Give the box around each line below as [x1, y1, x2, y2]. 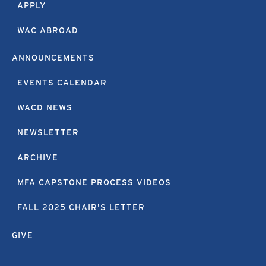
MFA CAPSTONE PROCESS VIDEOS [17, 178, 171, 188]
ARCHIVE [17, 153, 58, 163]
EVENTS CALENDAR [17, 78, 107, 88]
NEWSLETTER [17, 128, 79, 138]
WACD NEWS [17, 103, 72, 113]
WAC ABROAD [17, 25, 78, 35]
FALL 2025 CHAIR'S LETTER [17, 202, 145, 213]
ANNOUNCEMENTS [11, 53, 94, 63]
